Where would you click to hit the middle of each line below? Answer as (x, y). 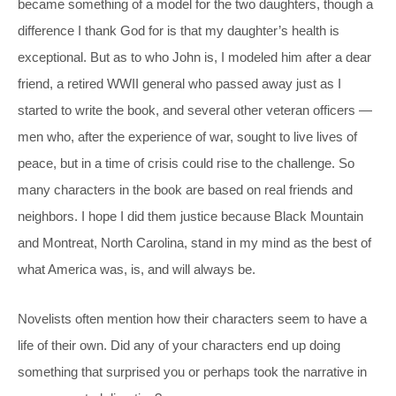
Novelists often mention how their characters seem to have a (192, 318)
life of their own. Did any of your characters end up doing (179, 345)
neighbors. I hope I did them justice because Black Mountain (190, 216)
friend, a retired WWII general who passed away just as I (179, 83)
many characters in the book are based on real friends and (185, 189)
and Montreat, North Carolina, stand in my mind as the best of (194, 242)
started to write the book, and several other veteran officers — (195, 110)
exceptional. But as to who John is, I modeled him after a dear (194, 57)
